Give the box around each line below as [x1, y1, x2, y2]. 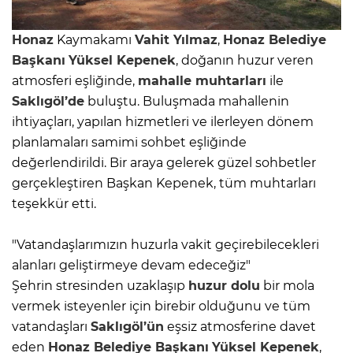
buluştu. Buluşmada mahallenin [84, 94, 289, 110]
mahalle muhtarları [138, 73, 266, 89]
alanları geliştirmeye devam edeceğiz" [12, 258, 251, 273]
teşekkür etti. [12, 196, 96, 212]
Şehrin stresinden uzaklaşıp [12, 278, 188, 294]
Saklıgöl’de [12, 94, 84, 110]
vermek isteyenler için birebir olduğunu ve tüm [12, 299, 310, 314]
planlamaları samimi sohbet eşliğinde [12, 135, 247, 150]
